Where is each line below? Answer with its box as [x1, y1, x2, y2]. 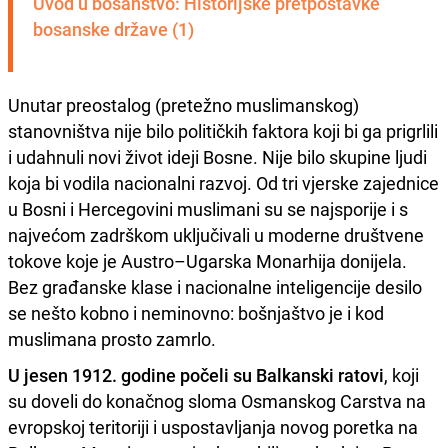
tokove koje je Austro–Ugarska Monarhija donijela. [8, 248, 407, 273]
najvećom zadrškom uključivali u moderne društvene [8, 222, 424, 247]
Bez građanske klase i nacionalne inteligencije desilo [8, 274, 422, 299]
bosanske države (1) [33, 16, 194, 41]
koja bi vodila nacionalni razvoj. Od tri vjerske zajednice [8, 170, 439, 195]
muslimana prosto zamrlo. [8, 326, 216, 351]
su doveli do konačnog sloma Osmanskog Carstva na [8, 388, 426, 413]
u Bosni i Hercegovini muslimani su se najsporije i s [8, 196, 408, 221]
